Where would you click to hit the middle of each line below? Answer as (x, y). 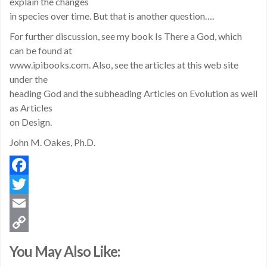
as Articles (31, 108)
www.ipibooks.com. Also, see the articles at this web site (124, 65)
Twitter (27, 203)
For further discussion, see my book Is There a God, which (126, 36)
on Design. (31, 122)
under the (29, 79)
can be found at (41, 50)
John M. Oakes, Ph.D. (52, 142)
